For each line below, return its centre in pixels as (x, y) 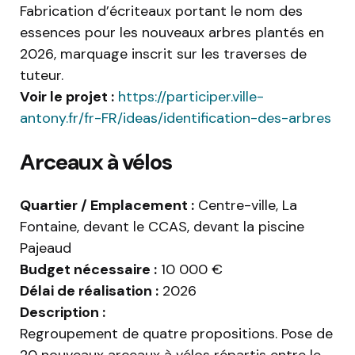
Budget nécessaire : (88, 270)
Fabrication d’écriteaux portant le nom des (161, 11)
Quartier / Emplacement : (107, 206)
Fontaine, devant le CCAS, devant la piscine (162, 227)
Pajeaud (46, 248)
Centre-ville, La (246, 206)
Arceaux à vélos (96, 162)
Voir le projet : (67, 97)
